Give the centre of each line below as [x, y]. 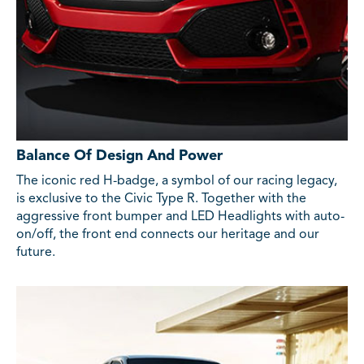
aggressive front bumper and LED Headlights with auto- [180, 217]
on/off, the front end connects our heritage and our [168, 235]
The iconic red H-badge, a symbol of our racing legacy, [177, 182]
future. [36, 253]
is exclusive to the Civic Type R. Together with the [161, 199]
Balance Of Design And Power [119, 156]
